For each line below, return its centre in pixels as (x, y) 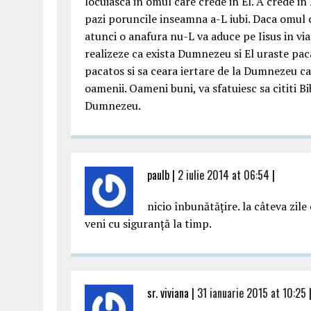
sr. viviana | (172, 293)
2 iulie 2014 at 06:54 (224, 175)
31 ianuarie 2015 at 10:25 (252, 293)
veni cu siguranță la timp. (148, 224)
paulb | (162, 175)
